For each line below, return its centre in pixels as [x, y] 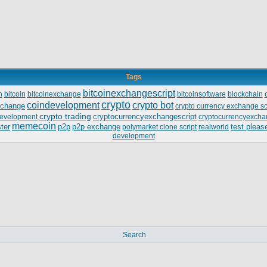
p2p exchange [96, 127]
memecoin [34, 126]
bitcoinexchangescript [129, 93]
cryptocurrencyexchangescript [145, 117]
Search [134, 235]
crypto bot [153, 105]
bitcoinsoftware [201, 94]
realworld [214, 127]
